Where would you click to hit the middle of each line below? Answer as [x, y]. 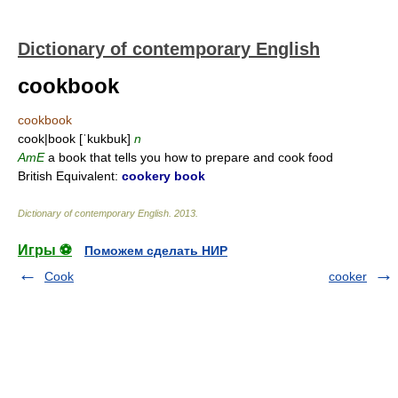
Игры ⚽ [45, 250]
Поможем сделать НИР [156, 251]
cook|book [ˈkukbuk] [76, 139]
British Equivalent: [70, 176]
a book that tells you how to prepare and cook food [189, 157]
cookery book [163, 176]
